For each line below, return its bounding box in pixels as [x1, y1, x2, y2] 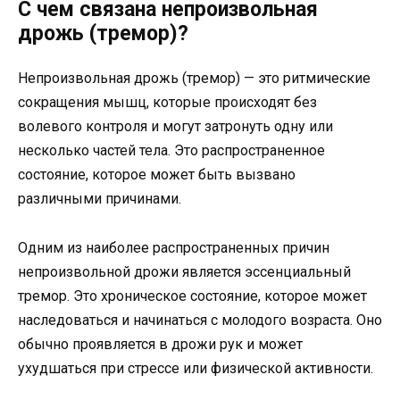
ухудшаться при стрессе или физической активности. [18, 359, 373, 377]
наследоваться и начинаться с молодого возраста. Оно [18, 311, 382, 329]
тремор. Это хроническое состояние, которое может [18, 287, 367, 304]
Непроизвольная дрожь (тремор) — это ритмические [18, 70, 371, 87]
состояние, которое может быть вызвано [18, 166, 296, 184]
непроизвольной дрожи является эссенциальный [18, 262, 351, 280]
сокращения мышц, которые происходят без [18, 94, 317, 112]
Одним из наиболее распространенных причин [18, 238, 329, 256]
